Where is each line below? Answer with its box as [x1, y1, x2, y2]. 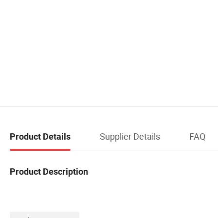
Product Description [10, 166, 88, 177]
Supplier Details [100, 130, 160, 142]
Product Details [10, 131, 71, 142]
